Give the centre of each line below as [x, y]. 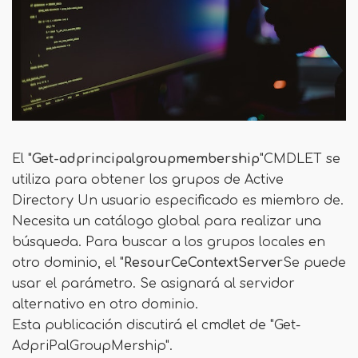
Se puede [314, 263]
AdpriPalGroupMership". [92, 346]
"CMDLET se [300, 159]
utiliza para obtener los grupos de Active [148, 180]
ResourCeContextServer [203, 263]
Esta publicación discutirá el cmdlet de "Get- [156, 325]
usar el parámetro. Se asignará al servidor [153, 284]
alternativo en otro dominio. [105, 304]
